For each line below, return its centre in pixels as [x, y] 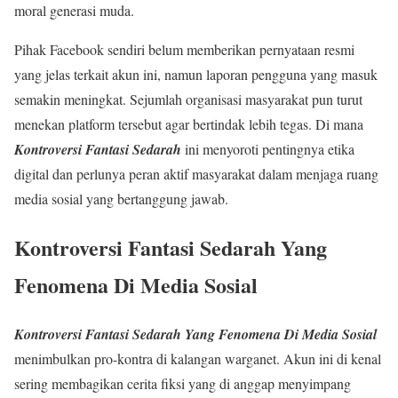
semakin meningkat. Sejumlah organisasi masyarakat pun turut [188, 99]
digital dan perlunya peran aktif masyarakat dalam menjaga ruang [196, 174]
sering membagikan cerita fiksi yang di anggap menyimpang [183, 383]
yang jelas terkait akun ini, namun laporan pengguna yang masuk [196, 75]
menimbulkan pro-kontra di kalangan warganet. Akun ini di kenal [198, 358]
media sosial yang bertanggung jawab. [121, 199]
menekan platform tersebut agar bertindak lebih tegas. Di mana [189, 124]
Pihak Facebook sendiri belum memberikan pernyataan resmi [184, 50]
